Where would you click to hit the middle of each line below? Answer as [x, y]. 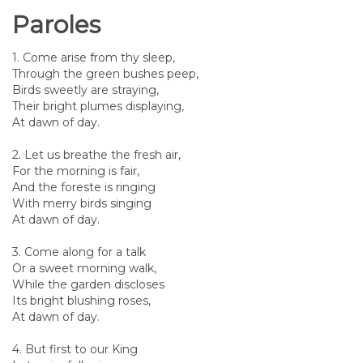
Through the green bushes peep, [105, 74]
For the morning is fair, [76, 171]
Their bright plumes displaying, [98, 106]
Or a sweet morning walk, [84, 268]
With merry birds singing [82, 203]
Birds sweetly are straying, [85, 90]
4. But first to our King [75, 349]
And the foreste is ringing [84, 187]
